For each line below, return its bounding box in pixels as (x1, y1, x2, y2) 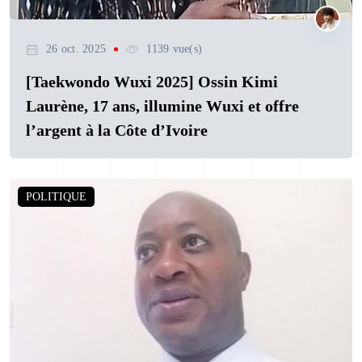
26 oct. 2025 (46, 43, 107, 56)
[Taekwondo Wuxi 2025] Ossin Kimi (26, 73, 278, 91)
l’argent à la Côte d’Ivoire (26, 121, 208, 140)
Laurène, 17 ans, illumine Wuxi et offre (26, 97, 299, 116)
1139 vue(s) (146, 43, 203, 56)
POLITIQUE (26, 191, 86, 204)
